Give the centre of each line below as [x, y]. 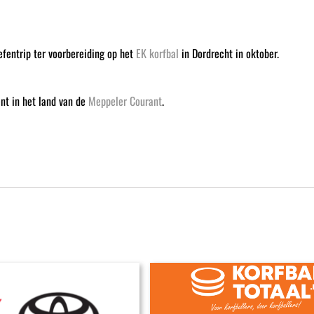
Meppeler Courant [125, 101]
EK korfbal [157, 54]
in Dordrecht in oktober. [228, 54]
